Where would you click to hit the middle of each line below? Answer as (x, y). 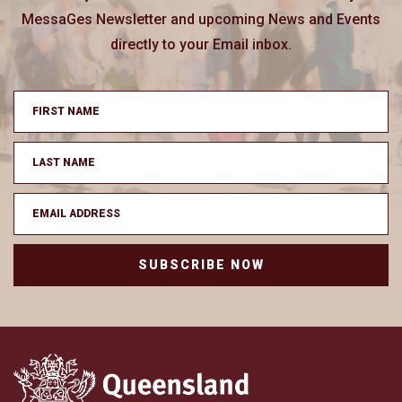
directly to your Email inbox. (201, 44)
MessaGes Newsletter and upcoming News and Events (201, 19)
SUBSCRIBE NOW (201, 265)
